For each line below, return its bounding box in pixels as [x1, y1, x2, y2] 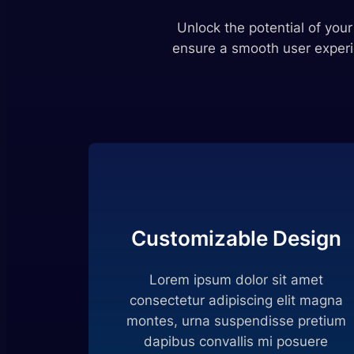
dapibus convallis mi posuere [144, 333, 329, 350]
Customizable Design [130, 226, 341, 251]
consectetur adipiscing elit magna [129, 292, 343, 309]
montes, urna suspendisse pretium [126, 313, 346, 330]
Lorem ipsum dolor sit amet [149, 272, 323, 288]
